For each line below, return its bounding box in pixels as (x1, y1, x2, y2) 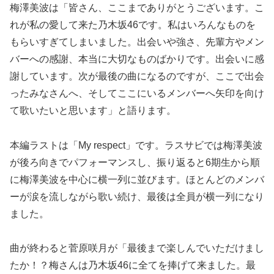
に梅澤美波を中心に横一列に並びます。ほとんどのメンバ (10, 174, 264, 185)
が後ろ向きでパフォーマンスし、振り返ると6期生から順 (10, 157, 260, 168)
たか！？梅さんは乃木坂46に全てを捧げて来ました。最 (10, 260, 256, 271)
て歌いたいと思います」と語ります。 (10, 105, 176, 116)
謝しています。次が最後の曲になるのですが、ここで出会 (10, 70, 264, 81)
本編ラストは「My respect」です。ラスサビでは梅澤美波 (10, 139, 262, 150)
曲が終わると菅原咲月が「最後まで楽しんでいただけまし (10, 243, 264, 254)
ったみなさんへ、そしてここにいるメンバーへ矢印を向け (10, 87, 264, 98)
